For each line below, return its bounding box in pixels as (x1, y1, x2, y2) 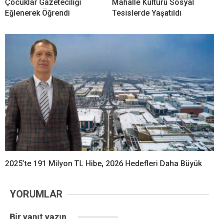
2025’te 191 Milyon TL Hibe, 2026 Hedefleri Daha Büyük (5, 159, 202, 169)
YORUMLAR (10, 188, 63, 200)
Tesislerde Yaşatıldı (112, 8, 181, 18)
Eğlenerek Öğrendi (5, 8, 70, 18)
